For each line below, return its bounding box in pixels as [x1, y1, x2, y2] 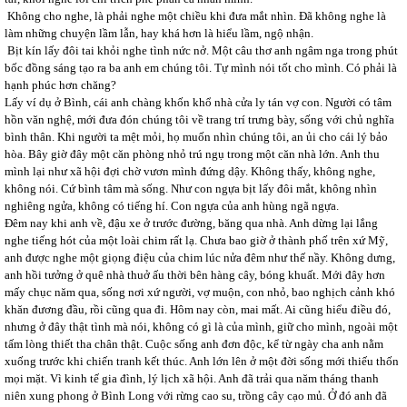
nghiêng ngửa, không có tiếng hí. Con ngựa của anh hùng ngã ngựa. [5, 199, 339, 213]
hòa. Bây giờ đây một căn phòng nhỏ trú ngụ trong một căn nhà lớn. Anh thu [5, 147, 380, 161]
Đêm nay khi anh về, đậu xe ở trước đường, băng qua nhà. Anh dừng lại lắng [5, 216, 378, 230]
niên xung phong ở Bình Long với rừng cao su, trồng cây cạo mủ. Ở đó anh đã [5, 389, 387, 402]
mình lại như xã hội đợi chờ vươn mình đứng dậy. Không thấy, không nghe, [5, 164, 375, 178]
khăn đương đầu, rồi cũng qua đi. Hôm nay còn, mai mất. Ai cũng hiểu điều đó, [5, 303, 391, 316]
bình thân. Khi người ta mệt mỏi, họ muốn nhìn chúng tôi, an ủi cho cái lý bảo [5, 130, 388, 144]
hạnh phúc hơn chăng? [5, 78, 116, 92]
